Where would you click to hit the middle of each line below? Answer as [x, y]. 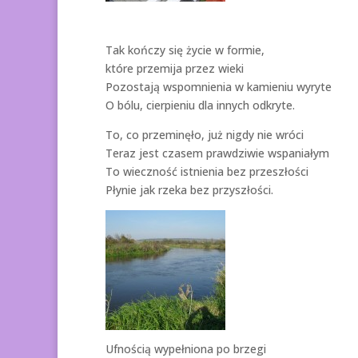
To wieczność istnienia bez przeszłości [207, 171]
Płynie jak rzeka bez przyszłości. [189, 189]
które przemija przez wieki [175, 68]
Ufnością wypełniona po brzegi [186, 348]
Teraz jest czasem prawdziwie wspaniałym [217, 153]
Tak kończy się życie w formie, [185, 50]
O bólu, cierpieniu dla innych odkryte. [200, 105]
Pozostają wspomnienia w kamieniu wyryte [219, 86]
